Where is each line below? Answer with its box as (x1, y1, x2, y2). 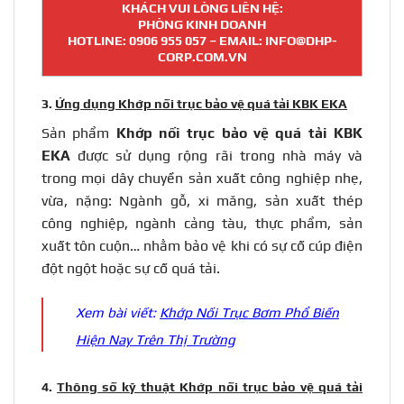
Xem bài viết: (76, 305, 160, 321)
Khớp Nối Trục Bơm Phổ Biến (160, 305, 339, 321)
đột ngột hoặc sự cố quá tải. (41, 259, 220, 277)
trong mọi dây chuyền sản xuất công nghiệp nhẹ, (41, 169, 363, 187)
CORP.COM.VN (157, 50, 247, 65)
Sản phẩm (41, 124, 116, 142)
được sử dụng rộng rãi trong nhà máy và (78, 146, 363, 164)
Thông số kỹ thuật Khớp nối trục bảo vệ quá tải (57, 380, 363, 395)
